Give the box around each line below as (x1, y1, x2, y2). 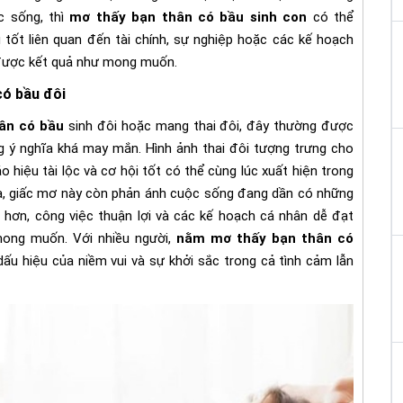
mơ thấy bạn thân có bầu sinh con (69, 8, 308, 25)
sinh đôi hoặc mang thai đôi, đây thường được (64, 117, 354, 134)
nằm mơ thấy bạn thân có (176, 229, 354, 246)
